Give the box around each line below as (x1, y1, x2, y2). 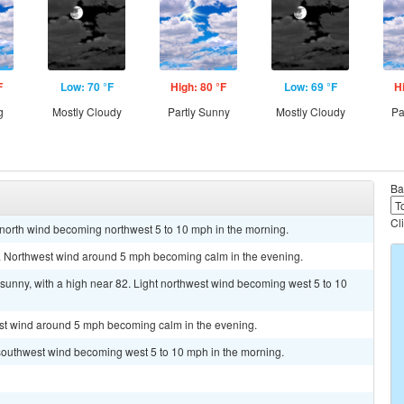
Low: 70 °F (60, 78, 114, 95)
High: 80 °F (170, 78, 226, 95)
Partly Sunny (167, 104, 230, 119)
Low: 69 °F (283, 78, 337, 95)
